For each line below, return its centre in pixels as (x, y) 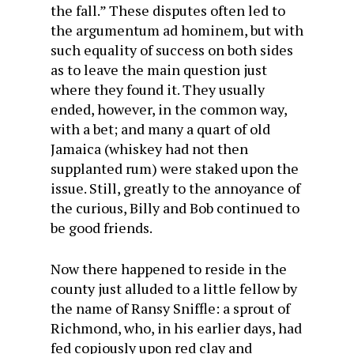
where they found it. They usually (158, 89)
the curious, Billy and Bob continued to (175, 208)
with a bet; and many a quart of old (160, 129)
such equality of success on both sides (172, 50)
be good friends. (102, 228)
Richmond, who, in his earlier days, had (176, 328)
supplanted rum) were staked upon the (175, 168)
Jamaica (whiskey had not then (149, 149)
